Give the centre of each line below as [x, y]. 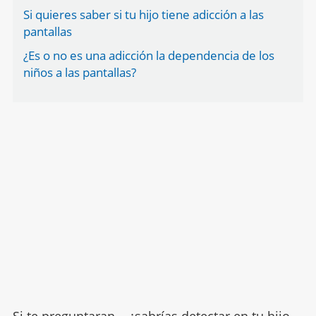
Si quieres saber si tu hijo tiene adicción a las [143, 14]
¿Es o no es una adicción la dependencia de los [148, 55]
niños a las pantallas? [79, 72]
